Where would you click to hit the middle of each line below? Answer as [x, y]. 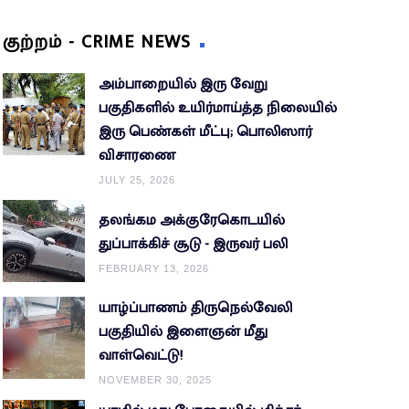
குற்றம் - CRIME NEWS [96, 42]
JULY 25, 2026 [136, 180]
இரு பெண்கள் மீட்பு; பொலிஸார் [205, 132]
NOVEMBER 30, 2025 [155, 380]
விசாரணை [136, 156]
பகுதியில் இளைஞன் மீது [183, 332]
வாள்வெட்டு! [140, 356]
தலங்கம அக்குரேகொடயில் [191, 220]
